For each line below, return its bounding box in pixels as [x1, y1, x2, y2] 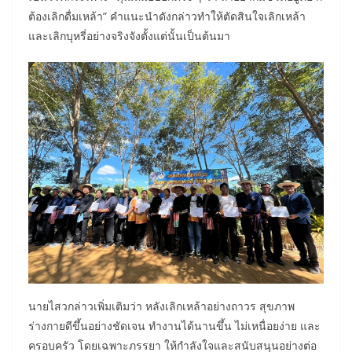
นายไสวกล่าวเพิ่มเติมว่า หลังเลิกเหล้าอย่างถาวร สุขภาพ [28, 298, 295, 313]
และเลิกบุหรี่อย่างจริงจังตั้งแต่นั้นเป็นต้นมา [28, 27, 230, 43]
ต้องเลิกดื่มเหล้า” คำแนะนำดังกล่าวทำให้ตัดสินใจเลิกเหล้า [28, 8, 306, 24]
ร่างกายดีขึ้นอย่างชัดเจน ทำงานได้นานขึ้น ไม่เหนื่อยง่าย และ [28, 317, 321, 333]
